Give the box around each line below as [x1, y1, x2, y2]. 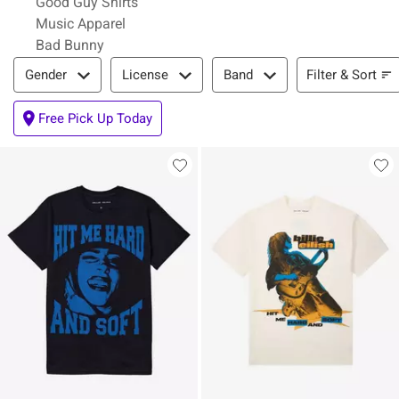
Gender [25, 67, 67, 83]
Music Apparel [36, 15, 126, 32]
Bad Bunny [36, 37, 104, 53]
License [122, 67, 168, 83]
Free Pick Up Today [38, 110, 152, 126]
